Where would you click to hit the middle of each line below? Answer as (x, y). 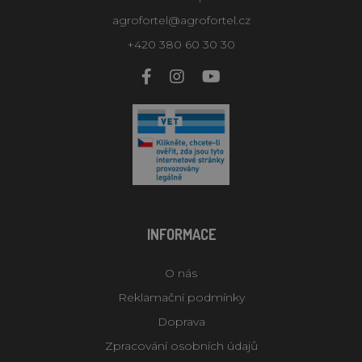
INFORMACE (181, 234)
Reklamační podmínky (181, 297)
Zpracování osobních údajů (181, 345)
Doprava (181, 321)
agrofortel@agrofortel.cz (181, 20)
